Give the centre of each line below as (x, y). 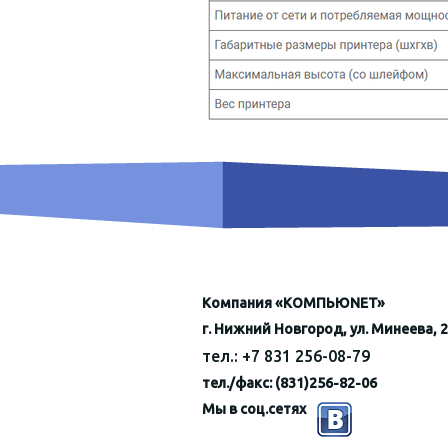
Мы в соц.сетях (254, 409)
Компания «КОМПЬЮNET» (293, 303)
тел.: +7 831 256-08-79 (286, 356)
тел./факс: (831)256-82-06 (289, 383)
